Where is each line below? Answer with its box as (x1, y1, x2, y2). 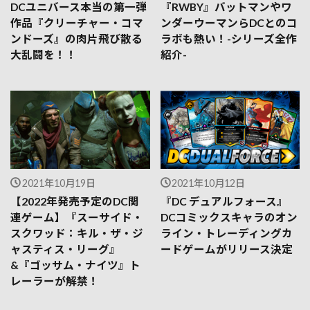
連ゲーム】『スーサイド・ (10, 211, 143, 224)
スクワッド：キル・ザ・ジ (10, 227, 143, 240)
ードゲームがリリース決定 (160, 243, 293, 256)
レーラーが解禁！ (10, 275, 99, 288)
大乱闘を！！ (10, 48, 77, 61)
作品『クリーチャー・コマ (10, 16, 143, 29)
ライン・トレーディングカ (160, 227, 293, 240)
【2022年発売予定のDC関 (10, 195, 139, 208)
